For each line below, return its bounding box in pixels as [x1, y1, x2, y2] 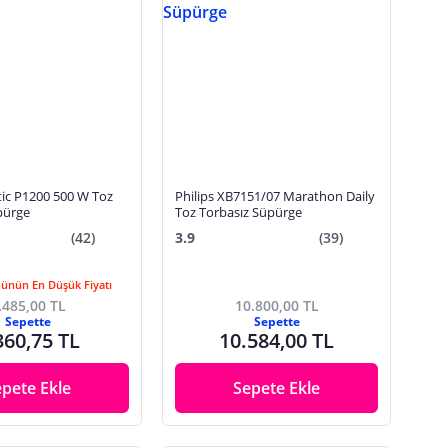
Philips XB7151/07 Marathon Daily [175, 187, 376, 205]
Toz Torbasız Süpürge [175, 203, 303, 221]
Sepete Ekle [233, 377, 321, 400]
